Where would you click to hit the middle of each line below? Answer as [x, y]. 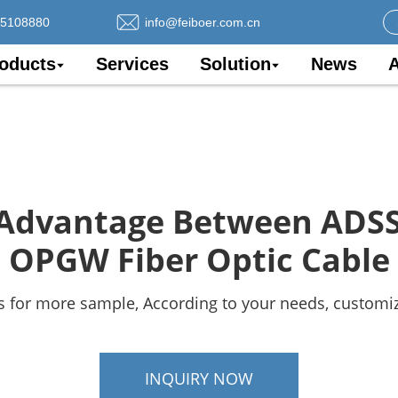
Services [132, 64]
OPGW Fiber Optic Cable [199, 259]
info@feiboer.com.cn [203, 22]
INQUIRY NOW [199, 378]
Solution [235, 64]
